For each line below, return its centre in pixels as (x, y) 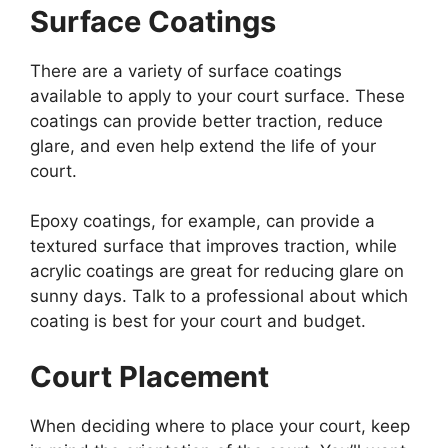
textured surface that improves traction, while (213, 246)
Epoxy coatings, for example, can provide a (202, 221)
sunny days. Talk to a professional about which (219, 296)
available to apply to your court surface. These (217, 95)
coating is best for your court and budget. (198, 321)
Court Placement (149, 376)
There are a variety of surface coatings (186, 70)
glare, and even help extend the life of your (203, 145)
